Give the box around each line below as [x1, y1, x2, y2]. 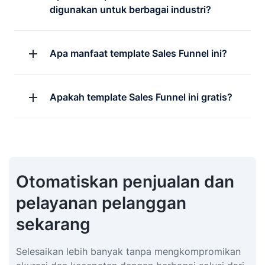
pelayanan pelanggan [16, 192, 186, 213]
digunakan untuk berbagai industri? [50, 3, 211, 15]
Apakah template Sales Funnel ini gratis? [50, 91, 232, 103]
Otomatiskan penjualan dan [16, 171, 234, 192]
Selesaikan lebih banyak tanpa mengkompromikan [16, 245, 241, 257]
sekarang [16, 214, 91, 234]
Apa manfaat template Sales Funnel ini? [50, 47, 227, 59]
